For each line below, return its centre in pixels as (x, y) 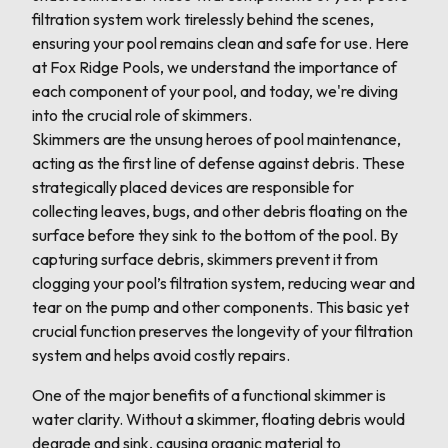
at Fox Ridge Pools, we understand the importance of (214, 66)
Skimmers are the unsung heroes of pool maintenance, (216, 138)
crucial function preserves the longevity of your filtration (222, 330)
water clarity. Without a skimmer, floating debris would (218, 418)
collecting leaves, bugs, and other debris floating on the (220, 210)
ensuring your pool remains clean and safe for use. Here (220, 42)
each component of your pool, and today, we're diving (215, 90)
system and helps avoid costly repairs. (161, 354)
